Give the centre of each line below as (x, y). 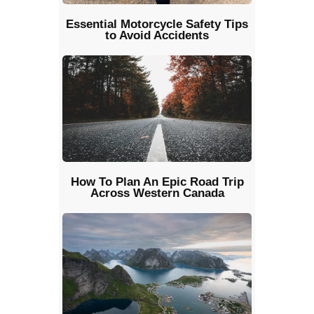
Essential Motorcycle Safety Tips (157, 25)
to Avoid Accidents (157, 36)
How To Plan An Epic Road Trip (157, 182)
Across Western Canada (157, 193)
